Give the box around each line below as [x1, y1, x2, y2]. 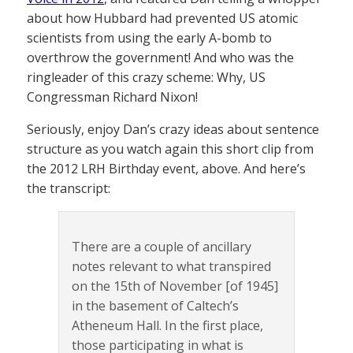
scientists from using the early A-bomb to [27, 28, 272, 46]
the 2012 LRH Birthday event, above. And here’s [27, 159, 306, 177]
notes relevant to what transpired [72, 257, 271, 275]
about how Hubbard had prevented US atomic [27, 9, 298, 27]
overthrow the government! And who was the [27, 48, 294, 66]
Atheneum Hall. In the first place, [72, 316, 263, 334]
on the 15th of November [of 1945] [72, 277, 278, 295]
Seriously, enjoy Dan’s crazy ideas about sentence [27, 120, 319, 138]
